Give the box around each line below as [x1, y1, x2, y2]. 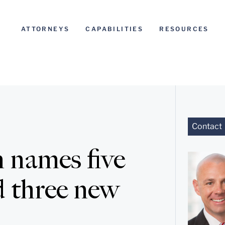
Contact [191, 122, 222, 131]
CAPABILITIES [85, 25, 144, 33]
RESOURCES [159, 25, 209, 33]
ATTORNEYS [21, 25, 70, 33]
